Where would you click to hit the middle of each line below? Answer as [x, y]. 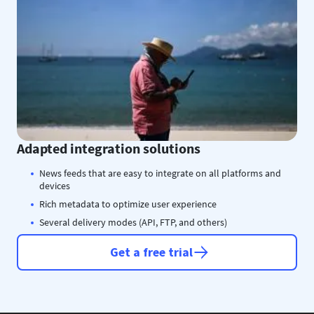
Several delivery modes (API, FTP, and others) [133, 222]
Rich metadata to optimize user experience [128, 204]
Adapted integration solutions [109, 148]
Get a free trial [151, 252]
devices [55, 186]
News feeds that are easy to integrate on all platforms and [160, 173]
